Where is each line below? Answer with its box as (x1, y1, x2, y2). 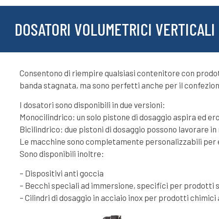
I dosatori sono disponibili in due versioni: (20, 99, 165, 109)
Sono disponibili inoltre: (20, 148, 104, 158)
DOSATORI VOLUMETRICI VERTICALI (15, 18, 215, 39)
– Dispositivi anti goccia (20, 168, 104, 178)
